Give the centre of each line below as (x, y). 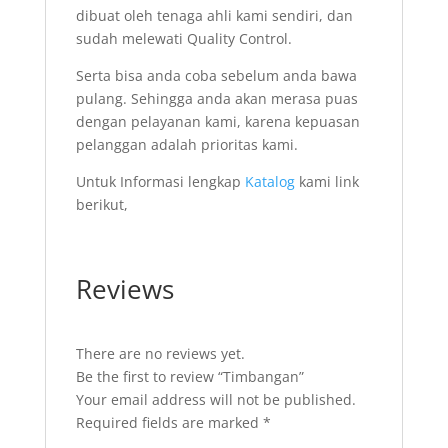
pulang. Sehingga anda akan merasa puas (216, 98)
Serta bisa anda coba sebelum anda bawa (216, 75)
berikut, (101, 204)
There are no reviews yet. (160, 353)
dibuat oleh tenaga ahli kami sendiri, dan (214, 15)
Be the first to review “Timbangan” (189, 376)
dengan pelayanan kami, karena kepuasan (217, 121)
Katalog (269, 181)
